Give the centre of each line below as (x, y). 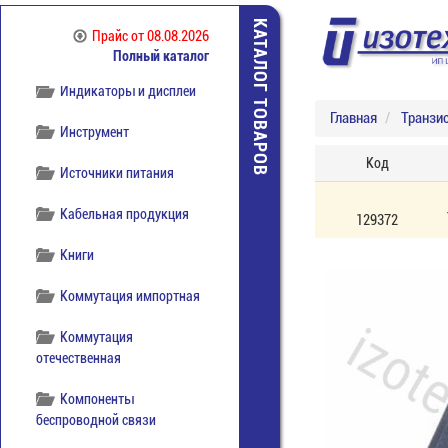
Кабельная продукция (125, 214)
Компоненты (97, 399)
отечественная (78, 358)
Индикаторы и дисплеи (128, 91)
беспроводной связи (96, 420)
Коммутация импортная (130, 296)
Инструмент (95, 132)
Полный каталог (161, 56)
